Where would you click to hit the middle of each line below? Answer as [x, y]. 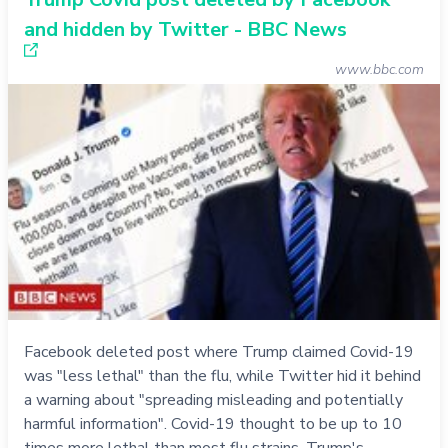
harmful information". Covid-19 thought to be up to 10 [213, 423]
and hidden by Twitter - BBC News [185, 29]
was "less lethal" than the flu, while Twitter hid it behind [222, 375]
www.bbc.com [379, 69]
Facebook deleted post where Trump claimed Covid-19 [219, 351]
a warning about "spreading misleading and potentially [213, 399]
